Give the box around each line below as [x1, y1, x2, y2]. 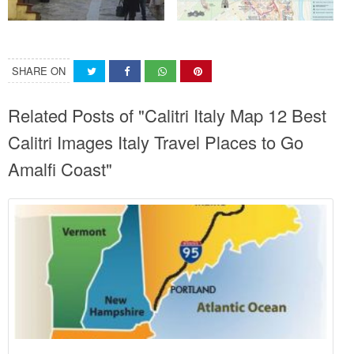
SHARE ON [12, 63, 66, 79]
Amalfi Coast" [8, 156, 112, 182]
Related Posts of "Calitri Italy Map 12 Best [8, 103, 326, 128]
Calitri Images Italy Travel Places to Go [8, 130, 303, 155]
